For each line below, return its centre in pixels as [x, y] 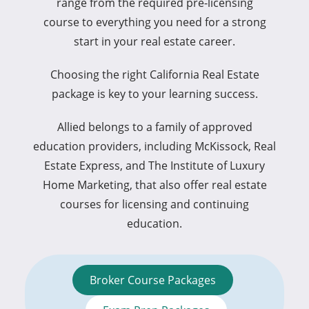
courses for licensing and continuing [154, 204]
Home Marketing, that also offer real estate [154, 185]
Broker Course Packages [153, 280]
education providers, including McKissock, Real [154, 146]
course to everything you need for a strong [154, 22]
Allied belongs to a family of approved [154, 127]
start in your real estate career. [154, 41]
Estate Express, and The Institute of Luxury [154, 165]
